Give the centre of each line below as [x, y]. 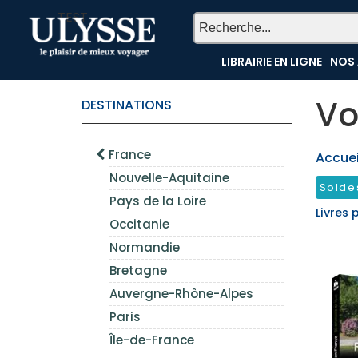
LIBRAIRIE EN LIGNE [272, 62]
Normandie [145, 247]
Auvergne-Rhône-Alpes [181, 294]
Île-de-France [152, 340]
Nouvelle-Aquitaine [169, 178]
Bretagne [138, 270]
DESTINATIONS [127, 105]
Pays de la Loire [158, 201]
